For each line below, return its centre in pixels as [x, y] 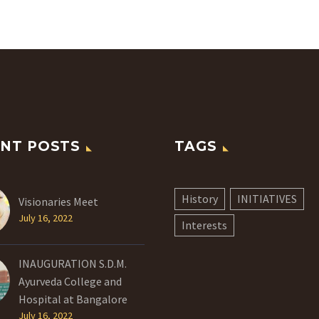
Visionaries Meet [58, 201]
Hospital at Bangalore [73, 299]
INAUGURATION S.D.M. [73, 263]
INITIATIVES [267, 198]
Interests [204, 225]
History [200, 198]
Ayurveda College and [70, 281]
